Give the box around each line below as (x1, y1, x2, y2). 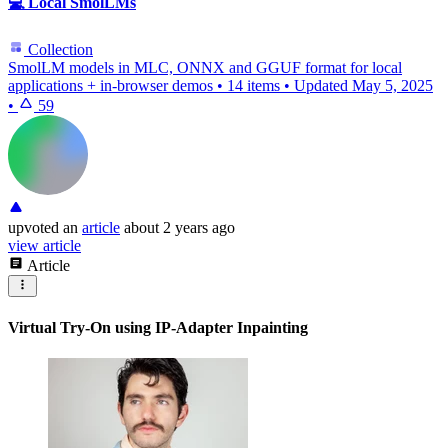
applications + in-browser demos (8, 77, 213, 95)
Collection (24, 41, 93, 59)
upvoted (8, 219, 59, 237)
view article (8, 237, 81, 255)
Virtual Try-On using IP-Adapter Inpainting (8, 318, 308, 336)
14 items (227, 77, 280, 95)
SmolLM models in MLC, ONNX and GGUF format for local (8, 59, 402, 77)
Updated (294, 77, 352, 95)
